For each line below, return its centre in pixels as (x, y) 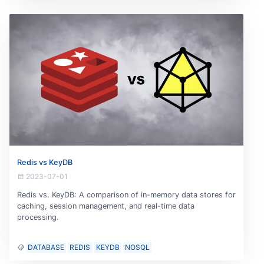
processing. (38, 217)
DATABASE (46, 247)
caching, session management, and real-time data (105, 206)
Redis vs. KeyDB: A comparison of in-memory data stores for (126, 195)
